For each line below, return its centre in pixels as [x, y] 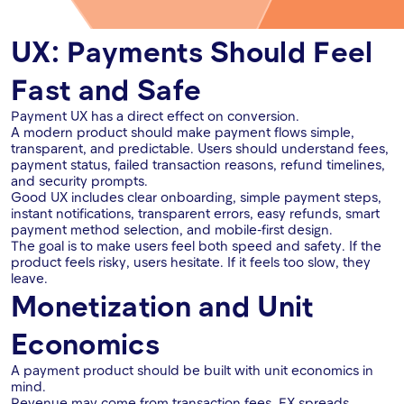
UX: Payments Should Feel [192, 51]
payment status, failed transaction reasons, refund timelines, [198, 165]
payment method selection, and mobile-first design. [172, 230]
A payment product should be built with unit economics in [192, 370]
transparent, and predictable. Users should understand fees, [200, 148]
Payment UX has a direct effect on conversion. [155, 116]
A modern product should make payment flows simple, [183, 132]
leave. [29, 278]
